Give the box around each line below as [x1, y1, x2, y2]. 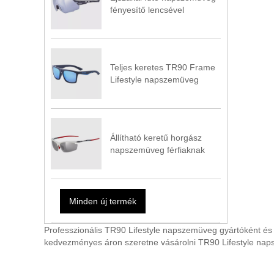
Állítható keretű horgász [110, 132, 202, 143]
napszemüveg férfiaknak [110, 144, 206, 155]
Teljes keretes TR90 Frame [110, 62, 216, 73]
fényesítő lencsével [110, 5, 185, 15]
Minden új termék [68, 196, 136, 206]
